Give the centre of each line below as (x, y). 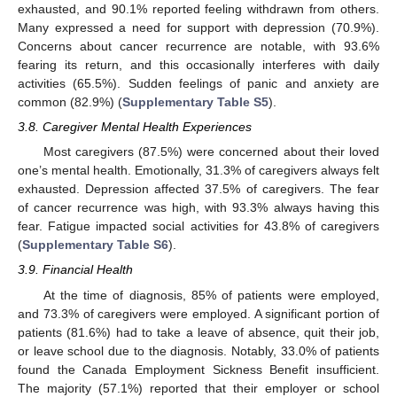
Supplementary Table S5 (195, 101)
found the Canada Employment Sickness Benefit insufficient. (198, 369)
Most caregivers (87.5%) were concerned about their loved (211, 152)
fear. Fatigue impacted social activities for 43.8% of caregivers (198, 226)
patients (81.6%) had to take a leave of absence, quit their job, (198, 332)
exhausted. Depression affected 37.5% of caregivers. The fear (198, 189)
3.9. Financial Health (75, 270)
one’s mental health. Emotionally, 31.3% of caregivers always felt (198, 171)
